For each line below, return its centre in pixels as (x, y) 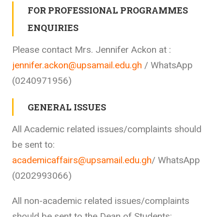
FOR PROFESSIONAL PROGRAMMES (108, 10)
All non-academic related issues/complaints (101, 201)
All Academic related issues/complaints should (107, 129)
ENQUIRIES (53, 27)
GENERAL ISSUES (67, 107)
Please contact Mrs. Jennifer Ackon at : (92, 49)
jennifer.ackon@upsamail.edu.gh (77, 65)
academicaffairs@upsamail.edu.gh (82, 160)
